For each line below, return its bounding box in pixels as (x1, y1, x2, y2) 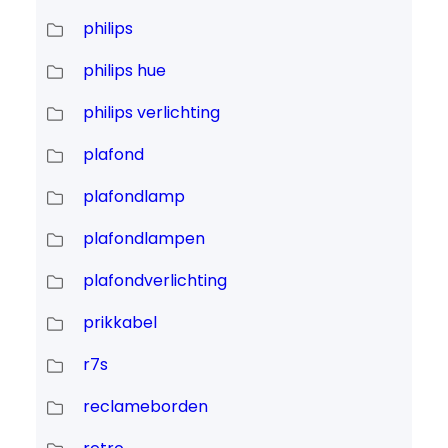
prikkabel (82, 311, 157, 335)
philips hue (82, 59, 166, 83)
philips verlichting (82, 101, 220, 125)
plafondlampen (82, 227, 205, 251)
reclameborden (82, 395, 208, 419)
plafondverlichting (82, 269, 227, 293)
